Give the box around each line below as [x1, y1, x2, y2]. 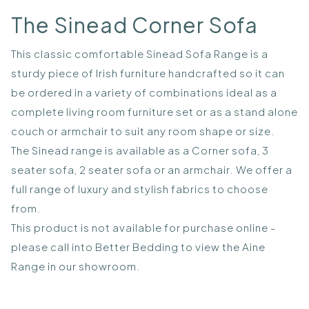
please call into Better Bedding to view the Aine [11, 240, 266, 254]
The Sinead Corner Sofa [11, 12, 258, 39]
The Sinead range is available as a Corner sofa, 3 [11, 143, 269, 157]
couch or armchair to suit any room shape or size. [11, 124, 275, 138]
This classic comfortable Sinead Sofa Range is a [11, 47, 268, 61]
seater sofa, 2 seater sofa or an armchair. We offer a [11, 163, 292, 177]
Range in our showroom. [11, 259, 141, 273]
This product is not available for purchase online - [11, 221, 276, 235]
